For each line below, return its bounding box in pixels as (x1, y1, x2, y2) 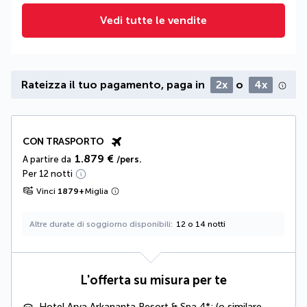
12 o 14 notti (176, 219, 225, 229)
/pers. (116, 154, 142, 164)
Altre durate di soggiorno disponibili (29, 219, 171, 229)
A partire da (23, 154, 71, 164)
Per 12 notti (23, 169, 73, 179)
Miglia (84, 186, 108, 196)
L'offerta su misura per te (80, 273, 227, 288)
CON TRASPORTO (23, 136, 105, 147)
